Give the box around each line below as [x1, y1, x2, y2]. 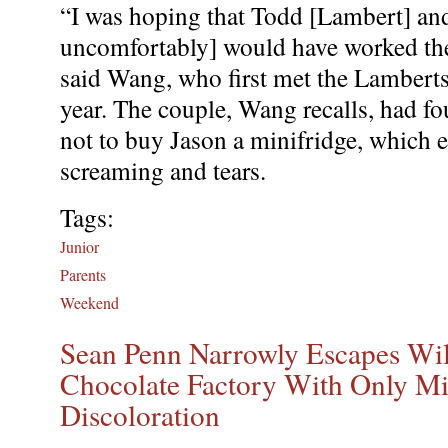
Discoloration [60, 395, 220, 435]
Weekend [60, 292, 119, 314]
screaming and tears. [60, 153, 274, 188]
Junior [60, 236, 99, 258]
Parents [60, 264, 106, 286]
